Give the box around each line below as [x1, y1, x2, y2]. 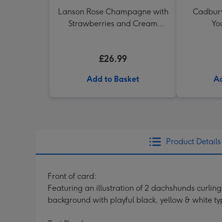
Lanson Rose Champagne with [57, 7, 168, 16]
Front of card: [48, 171, 97, 181]
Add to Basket [87, 74, 139, 84]
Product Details [166, 137, 221, 146]
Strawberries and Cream [68, 19, 158, 28]
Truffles [100, 31, 126, 40]
